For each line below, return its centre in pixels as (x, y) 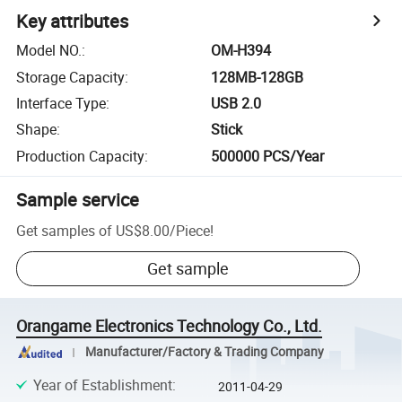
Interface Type (61, 103)
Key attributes (73, 22)
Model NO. (49, 51)
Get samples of (65, 230)
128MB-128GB (258, 77)
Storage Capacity (71, 77)
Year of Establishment (102, 385)
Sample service (78, 199)
